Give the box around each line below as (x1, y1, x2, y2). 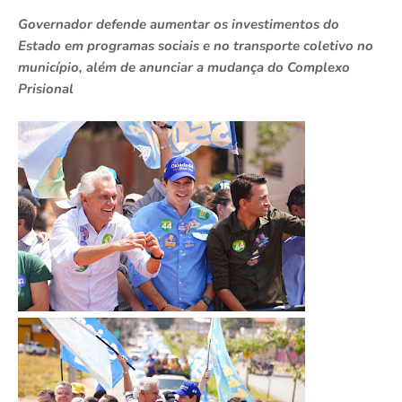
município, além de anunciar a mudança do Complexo (18, 57, 350, 76)
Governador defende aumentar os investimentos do (18, 14, 339, 33)
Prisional (18, 79, 74, 98)
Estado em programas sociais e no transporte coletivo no (18, 36, 373, 55)
